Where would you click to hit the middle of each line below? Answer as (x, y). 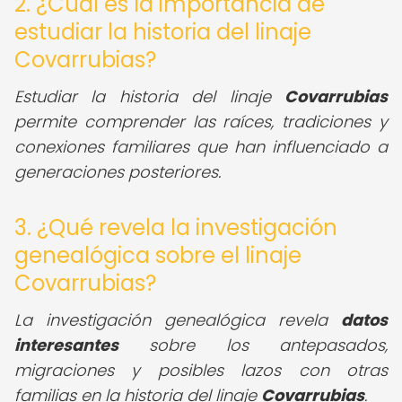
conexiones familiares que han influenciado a (201, 147)
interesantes (66, 345)
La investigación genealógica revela (178, 320)
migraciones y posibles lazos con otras (201, 370)
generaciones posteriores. (118, 172)
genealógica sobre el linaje (158, 255)
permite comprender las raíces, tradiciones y (201, 122)
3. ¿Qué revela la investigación (176, 227)
